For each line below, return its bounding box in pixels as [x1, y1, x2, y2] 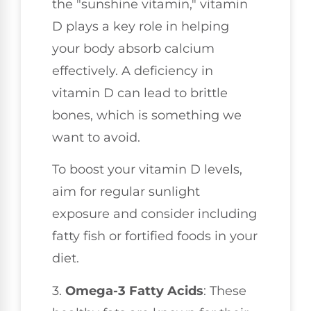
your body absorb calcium [52, 41, 215, 57]
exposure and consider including [52, 206, 257, 222]
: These [203, 283, 246, 299]
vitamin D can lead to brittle [52, 85, 228, 101]
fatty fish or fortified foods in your [52, 228, 258, 244]
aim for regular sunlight [52, 184, 200, 200]
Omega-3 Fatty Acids [65, 283, 203, 299]
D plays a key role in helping [52, 19, 229, 35]
